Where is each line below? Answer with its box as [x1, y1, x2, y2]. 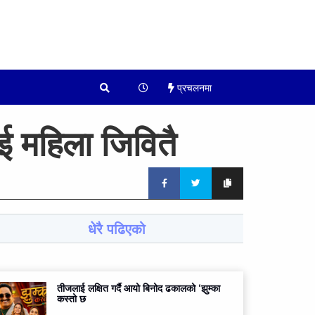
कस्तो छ [57, 291, 86, 306]
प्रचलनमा [174, 80, 212, 95]
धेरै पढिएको [88, 218, 146, 239]
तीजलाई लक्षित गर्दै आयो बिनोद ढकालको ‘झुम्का [57, 281, 220, 295]
